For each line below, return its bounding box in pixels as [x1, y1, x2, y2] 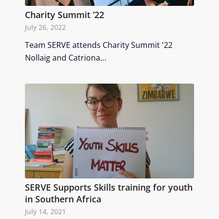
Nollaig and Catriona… [25, 52, 107, 63]
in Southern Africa [25, 193, 102, 205]
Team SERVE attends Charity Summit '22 [25, 39, 173, 50]
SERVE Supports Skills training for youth [25, 181, 193, 193]
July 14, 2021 [25, 206, 66, 216]
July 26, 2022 [25, 22, 66, 32]
